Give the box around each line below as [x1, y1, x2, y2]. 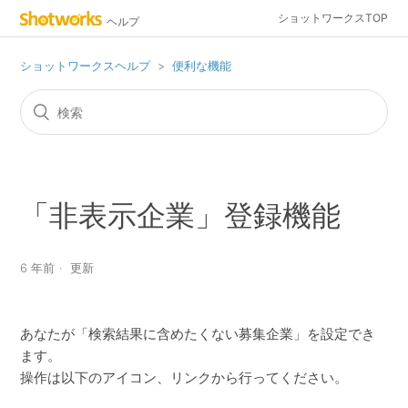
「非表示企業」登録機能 [20, 198, 342, 233]
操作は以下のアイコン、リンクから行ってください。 [20, 369, 349, 387]
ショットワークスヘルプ [20, 58, 151, 73]
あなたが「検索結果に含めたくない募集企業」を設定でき [20, 325, 376, 343]
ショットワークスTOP [277, 11, 388, 25]
